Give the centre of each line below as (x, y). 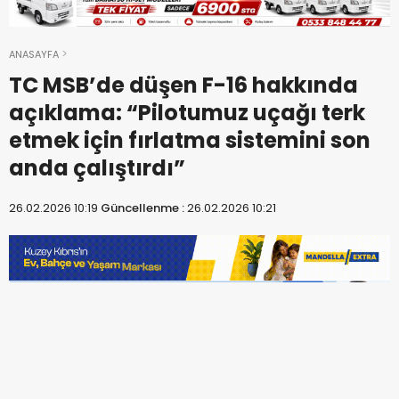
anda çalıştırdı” (97, 167)
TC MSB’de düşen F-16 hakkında (183, 85)
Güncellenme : (144, 208)
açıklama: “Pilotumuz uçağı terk (187, 112)
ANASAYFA (34, 54)
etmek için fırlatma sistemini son (190, 140)
